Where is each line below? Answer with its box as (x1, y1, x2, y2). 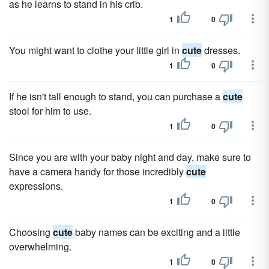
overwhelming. (9, 240, 71, 253)
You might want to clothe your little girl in (9, 43, 182, 57)
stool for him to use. (9, 104, 91, 118)
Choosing (9, 225, 53, 239)
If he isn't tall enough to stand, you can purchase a (9, 89, 223, 103)
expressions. (9, 179, 63, 193)
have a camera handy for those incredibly (9, 165, 186, 178)
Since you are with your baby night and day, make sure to (9, 150, 251, 164)
